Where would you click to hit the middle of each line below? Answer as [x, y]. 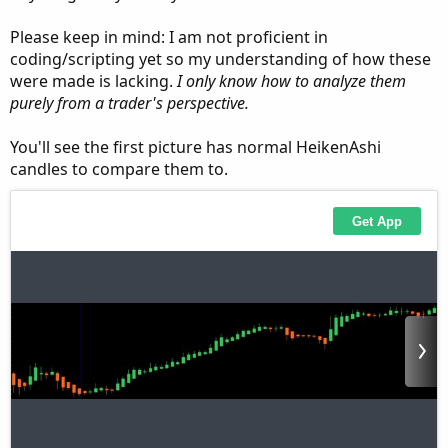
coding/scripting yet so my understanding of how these [220, 59]
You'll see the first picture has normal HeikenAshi [195, 147]
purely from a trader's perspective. [129, 103]
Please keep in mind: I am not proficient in [169, 37]
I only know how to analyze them [291, 81]
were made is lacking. [93, 81]
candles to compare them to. [119, 169]
